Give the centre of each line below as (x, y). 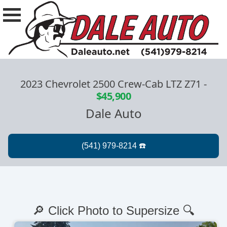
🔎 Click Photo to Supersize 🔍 (113, 211)
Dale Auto (113, 113)
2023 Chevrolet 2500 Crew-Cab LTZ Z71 (111, 84)
